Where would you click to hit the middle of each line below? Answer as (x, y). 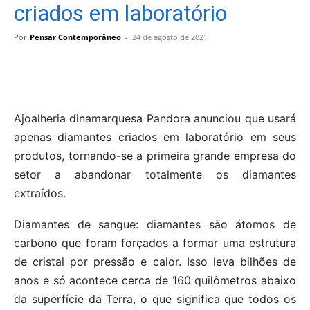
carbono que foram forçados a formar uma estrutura (155, 243)
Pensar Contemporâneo (75, 37)
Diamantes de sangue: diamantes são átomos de (155, 224)
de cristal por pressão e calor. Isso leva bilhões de (155, 261)
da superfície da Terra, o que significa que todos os (155, 299)
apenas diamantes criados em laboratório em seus (155, 137)
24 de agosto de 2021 (170, 37)
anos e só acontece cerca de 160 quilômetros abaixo (155, 280)
